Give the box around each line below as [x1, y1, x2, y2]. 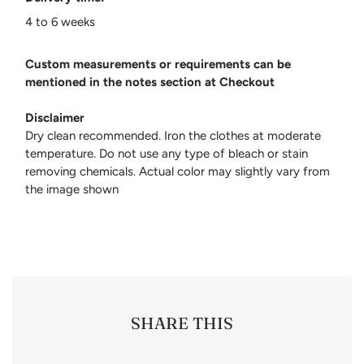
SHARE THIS [130, 313, 234, 334]
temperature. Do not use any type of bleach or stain [25, 145, 308, 161]
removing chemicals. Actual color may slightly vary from [25, 163, 330, 179]
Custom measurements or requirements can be [25, 56, 291, 71]
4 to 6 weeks [25, 14, 98, 29]
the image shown [25, 181, 119, 197]
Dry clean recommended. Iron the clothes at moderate [25, 128, 321, 143]
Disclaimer [25, 110, 84, 125]
